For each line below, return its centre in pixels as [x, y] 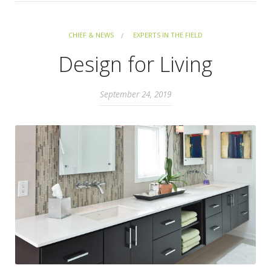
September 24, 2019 [135, 94]
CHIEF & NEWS [91, 34]
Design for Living [135, 64]
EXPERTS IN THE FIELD [168, 34]
